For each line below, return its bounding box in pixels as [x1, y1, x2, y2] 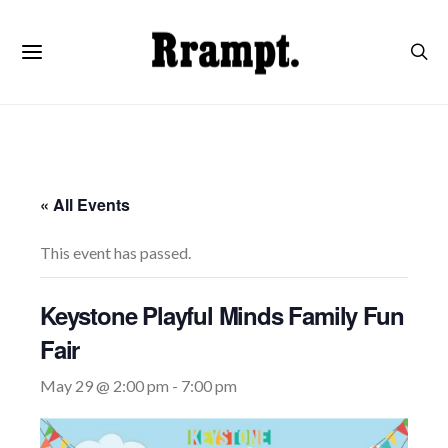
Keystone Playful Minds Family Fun [40, 298, 404, 332]
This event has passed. [40, 243, 191, 262]
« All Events [40, 193, 130, 216]
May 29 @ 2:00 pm [40, 376, 169, 395]
